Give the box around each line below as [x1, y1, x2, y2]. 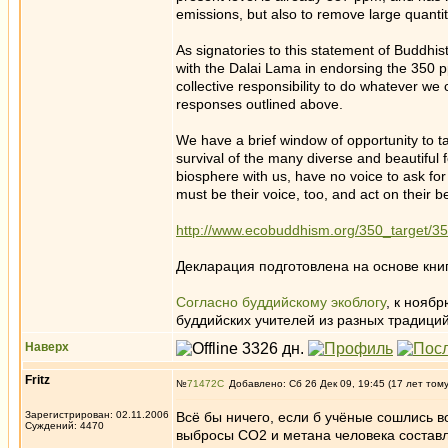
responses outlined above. [176, 96, 343, 112]
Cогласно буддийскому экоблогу [176, 294, 386, 310]
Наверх [25, 340, 69, 354]
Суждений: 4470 [25, 420, 104, 431]
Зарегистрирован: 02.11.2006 [25, 409, 169, 420]
